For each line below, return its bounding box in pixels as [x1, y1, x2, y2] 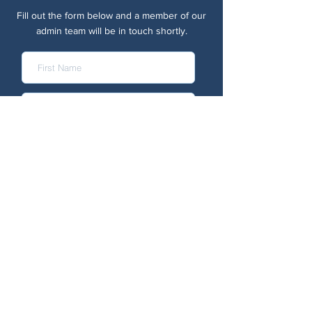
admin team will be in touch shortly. [36, 25, 187, 37]
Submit [88, 277, 127, 292]
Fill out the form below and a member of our [17, 10, 206, 22]
